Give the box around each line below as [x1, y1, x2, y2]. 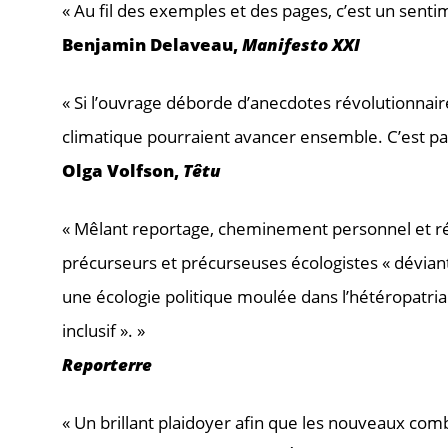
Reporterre [62, 352, 152, 376]
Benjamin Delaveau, [62, 32, 242, 56]
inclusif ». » [62, 318, 145, 342]
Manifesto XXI [242, 32, 360, 56]
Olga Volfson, [62, 158, 183, 182]
